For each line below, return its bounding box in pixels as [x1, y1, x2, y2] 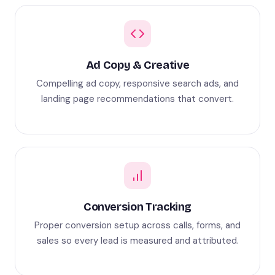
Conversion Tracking [83, 200, 192, 214]
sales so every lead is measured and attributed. [36, 234, 239, 247]
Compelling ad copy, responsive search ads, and [36, 77, 239, 90]
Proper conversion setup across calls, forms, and [34, 219, 241, 231]
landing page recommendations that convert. [41, 93, 234, 105]
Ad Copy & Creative [85, 58, 190, 72]
